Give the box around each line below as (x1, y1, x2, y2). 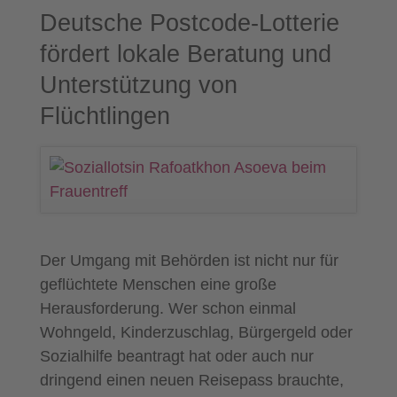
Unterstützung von (39, 72, 237, 99)
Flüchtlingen (39, 103, 170, 130)
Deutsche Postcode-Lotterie (39, 10, 339, 37)
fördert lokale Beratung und (39, 41, 331, 68)
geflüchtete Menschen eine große (39, 276, 276, 294)
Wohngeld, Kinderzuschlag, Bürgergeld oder (39, 323, 353, 342)
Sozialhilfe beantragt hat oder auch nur (39, 347, 314, 366)
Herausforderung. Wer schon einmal (39, 300, 296, 318)
